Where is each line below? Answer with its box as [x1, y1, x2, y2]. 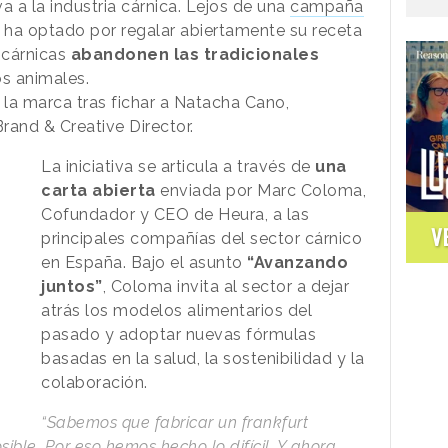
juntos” [41, 277, 103, 297]
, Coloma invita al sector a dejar [102, 277, 350, 297]
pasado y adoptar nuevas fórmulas [41, 325, 317, 345]
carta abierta [41, 181, 156, 201]
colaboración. [41, 373, 148, 393]
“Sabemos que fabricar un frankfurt [41, 413, 309, 433]
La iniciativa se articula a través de [41, 157, 316, 177]
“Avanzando [242, 253, 349, 273]
